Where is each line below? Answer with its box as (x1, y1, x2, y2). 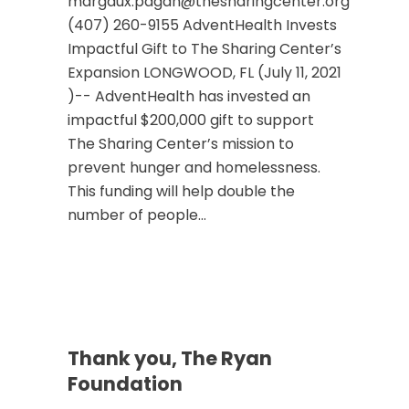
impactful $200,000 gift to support (68, 110, 314, 131)
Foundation (68, 371, 183, 397)
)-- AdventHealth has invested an (68, 86, 310, 107)
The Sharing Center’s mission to (68, 133, 294, 154)
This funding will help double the (68, 181, 295, 202)
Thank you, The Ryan (68, 345, 272, 372)
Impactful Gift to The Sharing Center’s (68, 38, 341, 59)
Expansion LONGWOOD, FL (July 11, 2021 (68, 62, 341, 83)
